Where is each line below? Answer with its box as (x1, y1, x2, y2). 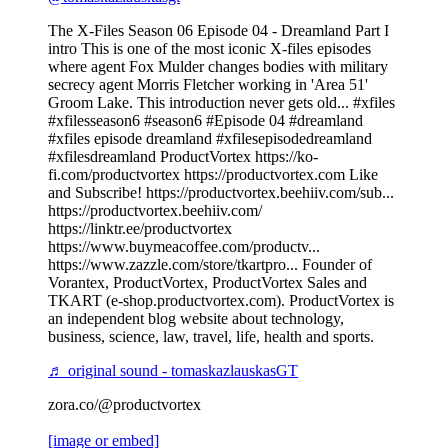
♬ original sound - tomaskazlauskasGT (48, 362, 298, 380)
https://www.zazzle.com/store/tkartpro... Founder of (48, 256, 372, 274)
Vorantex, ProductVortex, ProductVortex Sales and (48, 274, 367, 292)
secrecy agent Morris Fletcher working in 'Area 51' (48, 76, 368, 94)
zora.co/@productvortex (48, 396, 201, 414)
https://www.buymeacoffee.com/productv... (48, 238, 320, 256)
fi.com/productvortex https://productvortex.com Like (48, 166, 378, 184)
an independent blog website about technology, (48, 310, 344, 328)
